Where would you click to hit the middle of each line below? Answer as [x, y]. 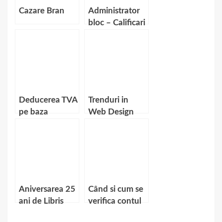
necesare [105, 34]
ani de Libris [41, 201]
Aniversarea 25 [47, 189]
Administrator [114, 11]
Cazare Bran [42, 11]
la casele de [110, 213]
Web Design [111, 112]
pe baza [33, 112]
